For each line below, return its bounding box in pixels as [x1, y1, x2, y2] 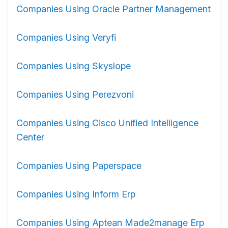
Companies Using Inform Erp [16, 189, 135, 199]
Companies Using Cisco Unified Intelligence [16, 118, 198, 128]
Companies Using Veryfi [16, 32, 116, 43]
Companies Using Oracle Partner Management [16, 4, 211, 14]
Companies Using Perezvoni [16, 89, 134, 100]
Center [16, 132, 44, 142]
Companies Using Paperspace [16, 160, 141, 171]
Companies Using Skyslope [16, 61, 131, 71]
